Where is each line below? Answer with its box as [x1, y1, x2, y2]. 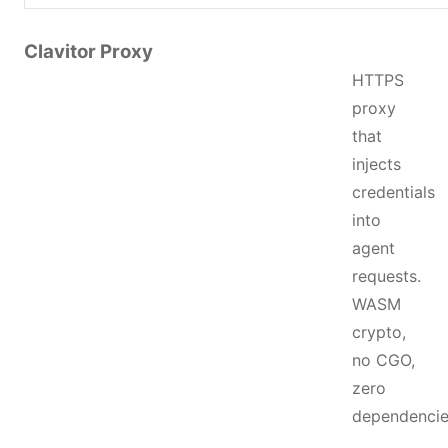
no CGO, [352, 350, 415, 370]
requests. [352, 266, 421, 286]
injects [352, 154, 401, 174]
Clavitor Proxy [24, 40, 153, 63]
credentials [352, 182, 435, 202]
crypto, [352, 322, 406, 342]
